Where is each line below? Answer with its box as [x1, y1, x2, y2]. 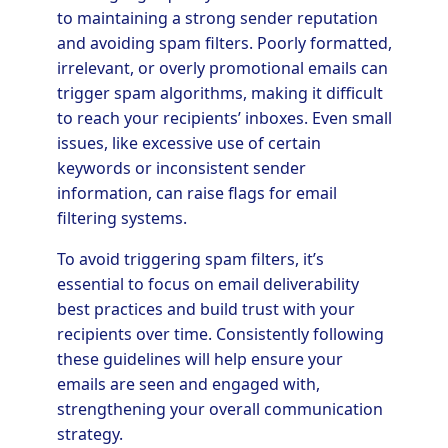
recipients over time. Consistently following [56, 322, 384, 345]
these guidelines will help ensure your [56, 347, 343, 370]
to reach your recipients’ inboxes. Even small [56, 106, 392, 129]
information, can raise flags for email [56, 181, 337, 204]
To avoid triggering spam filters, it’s [56, 247, 324, 270]
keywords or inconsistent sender [56, 156, 306, 179]
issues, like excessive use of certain [56, 131, 321, 154]
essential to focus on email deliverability [56, 272, 359, 295]
